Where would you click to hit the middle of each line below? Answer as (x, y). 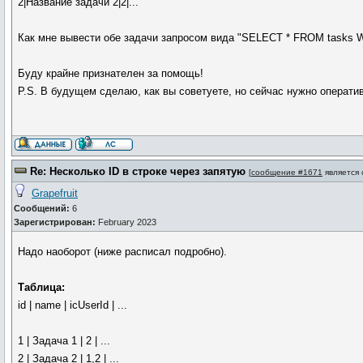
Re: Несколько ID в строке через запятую (138, 171)
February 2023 (126, 222)
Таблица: (42, 287)
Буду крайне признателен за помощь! (111, 73)
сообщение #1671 (287, 172)
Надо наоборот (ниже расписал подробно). (123, 252)
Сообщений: (42, 208)
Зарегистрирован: (55, 222)
